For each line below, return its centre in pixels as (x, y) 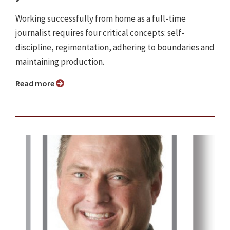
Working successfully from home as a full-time (101, 19)
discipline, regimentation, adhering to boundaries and (115, 47)
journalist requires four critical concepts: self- (100, 33)
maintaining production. (60, 62)
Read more (38, 83)
